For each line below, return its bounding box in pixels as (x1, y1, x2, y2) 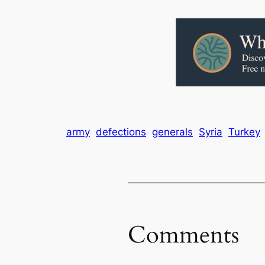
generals (152, 125, 193, 138)
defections (96, 125, 146, 138)
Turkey (228, 125, 260, 138)
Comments (128, 219, 239, 252)
